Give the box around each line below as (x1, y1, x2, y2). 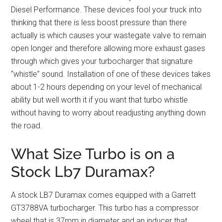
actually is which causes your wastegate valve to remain (11, 31, 207, 41)
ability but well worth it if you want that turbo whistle (11, 95, 188, 105)
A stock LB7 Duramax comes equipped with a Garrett (11, 190, 196, 200)
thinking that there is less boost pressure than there (11, 18, 187, 28)
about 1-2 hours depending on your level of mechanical (11, 82, 202, 92)
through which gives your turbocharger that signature (11, 56, 193, 66)
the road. (11, 121, 43, 131)
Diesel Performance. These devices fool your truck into (11, 5, 202, 15)
